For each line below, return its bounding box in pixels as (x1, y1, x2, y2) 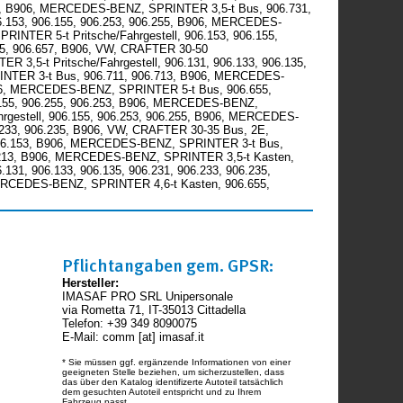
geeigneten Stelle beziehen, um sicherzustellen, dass (62, 367, 285, 378)
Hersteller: (62, 276, 120, 291)
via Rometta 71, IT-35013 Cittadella (62, 303, 246, 318)
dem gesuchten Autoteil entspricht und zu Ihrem (62, 387, 262, 398)
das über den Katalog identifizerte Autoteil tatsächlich (62, 377, 284, 388)
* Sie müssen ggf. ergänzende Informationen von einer (62, 357, 291, 368)
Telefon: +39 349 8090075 (62, 317, 198, 331)
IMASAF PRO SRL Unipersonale (62, 290, 234, 304)
